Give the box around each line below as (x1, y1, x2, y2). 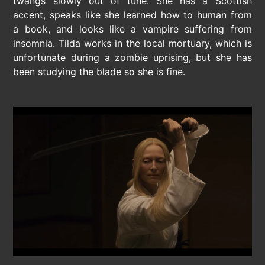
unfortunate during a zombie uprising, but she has (13, 51, 252, 63)
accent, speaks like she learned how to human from (13, 8, 252, 21)
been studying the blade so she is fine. (13, 65, 186, 77)
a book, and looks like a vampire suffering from (13, 22, 252, 35)
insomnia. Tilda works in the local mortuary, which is (13, 37, 252, 49)
